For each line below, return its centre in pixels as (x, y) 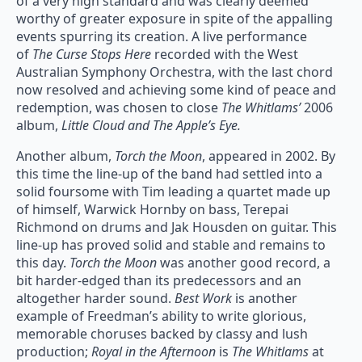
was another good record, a (245, 263)
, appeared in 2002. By (269, 156)
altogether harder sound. (95, 299)
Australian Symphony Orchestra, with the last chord (175, 72)
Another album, (65, 156)
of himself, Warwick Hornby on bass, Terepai (152, 210)
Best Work (205, 299)
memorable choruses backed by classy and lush (162, 334)
